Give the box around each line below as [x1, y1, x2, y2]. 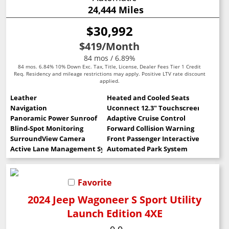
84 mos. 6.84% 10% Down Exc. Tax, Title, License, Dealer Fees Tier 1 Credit [18, 62, 201, 70]
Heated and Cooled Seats [106, 93, 189, 102]
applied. [99, 77, 120, 84]
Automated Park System [106, 144, 188, 153]
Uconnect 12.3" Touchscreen [106, 103, 202, 112]
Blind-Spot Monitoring [10, 123, 84, 133]
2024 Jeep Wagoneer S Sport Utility [28, 193, 202, 207]
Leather [10, 93, 37, 102]
